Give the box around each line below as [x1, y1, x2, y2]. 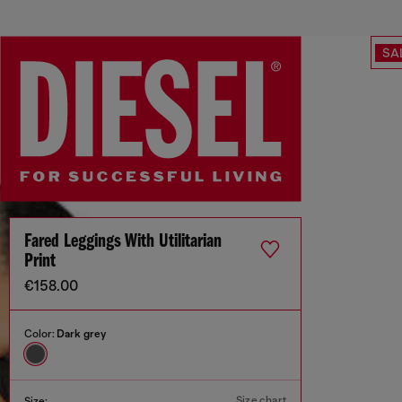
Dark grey [57, 328, 106, 341]
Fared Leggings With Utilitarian [24, 232, 222, 253]
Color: [24, 328, 57, 341]
